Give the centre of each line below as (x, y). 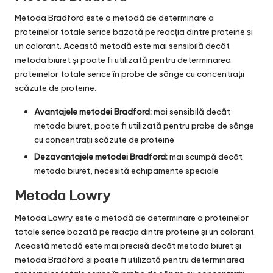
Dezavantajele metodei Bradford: (101, 156)
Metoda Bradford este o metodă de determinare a (114, 17)
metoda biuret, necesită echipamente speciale (126, 170)
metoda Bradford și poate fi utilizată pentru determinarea (129, 259)
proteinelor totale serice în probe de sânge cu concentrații (129, 73)
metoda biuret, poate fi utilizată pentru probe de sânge (144, 125)
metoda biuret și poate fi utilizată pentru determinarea (123, 59)
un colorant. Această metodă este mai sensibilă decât (122, 45)
